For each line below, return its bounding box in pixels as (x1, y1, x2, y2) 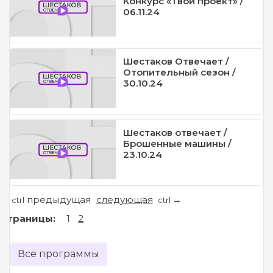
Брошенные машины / (122, 138, 232, 150)
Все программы (18, 248, 99, 260)
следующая (96, 194, 153, 206)
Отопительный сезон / (122, 66, 236, 79)
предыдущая (27, 194, 91, 206)
